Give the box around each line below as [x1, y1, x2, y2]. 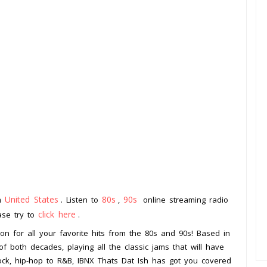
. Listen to [61, 194, 102, 205]
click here [38, 209, 76, 220]
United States [5, 194, 58, 205]
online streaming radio [139, 194, 228, 205]
